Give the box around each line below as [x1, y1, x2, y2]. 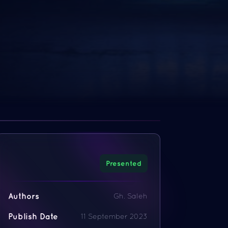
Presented [105, 159, 141, 167]
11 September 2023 [80, 212, 148, 220]
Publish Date [8, 212, 59, 221]
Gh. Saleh [113, 192, 148, 200]
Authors [8, 191, 40, 201]
